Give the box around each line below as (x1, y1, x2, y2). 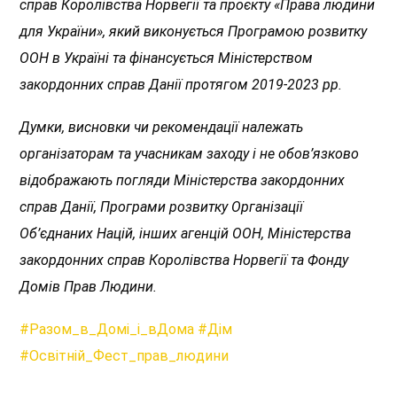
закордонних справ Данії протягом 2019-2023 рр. (19, 75, 343, 93)
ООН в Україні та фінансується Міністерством (19, 49, 314, 66)
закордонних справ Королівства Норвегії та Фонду (19, 251, 349, 269)
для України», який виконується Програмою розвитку (19, 22, 368, 40)
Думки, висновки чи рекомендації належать (19, 118, 304, 136)
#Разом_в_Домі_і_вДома (19, 320, 195, 338)
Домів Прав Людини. (19, 277, 158, 295)
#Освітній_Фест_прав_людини (19, 346, 230, 364)
